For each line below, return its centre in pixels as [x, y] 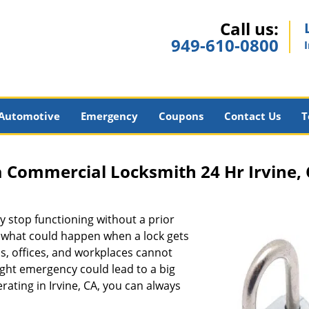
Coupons [181, 116]
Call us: [249, 29]
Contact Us [252, 116]
